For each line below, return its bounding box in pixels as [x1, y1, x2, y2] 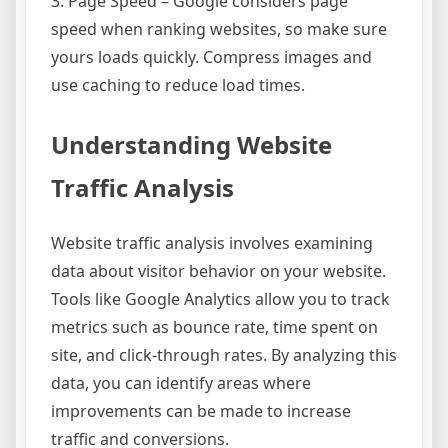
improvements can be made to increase [51, 400, 351, 423]
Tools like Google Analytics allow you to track [51, 288, 390, 311]
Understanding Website [51, 128, 332, 162]
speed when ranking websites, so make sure [51, 18, 387, 41]
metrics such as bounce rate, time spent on [51, 316, 378, 339]
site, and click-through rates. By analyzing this [51, 344, 397, 367]
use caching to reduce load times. [51, 74, 305, 97]
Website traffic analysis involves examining [51, 232, 373, 255]
